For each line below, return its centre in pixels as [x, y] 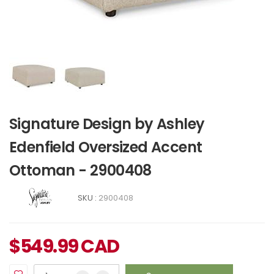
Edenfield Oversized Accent [106, 147]
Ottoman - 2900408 [80, 170]
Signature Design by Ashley [107, 124]
